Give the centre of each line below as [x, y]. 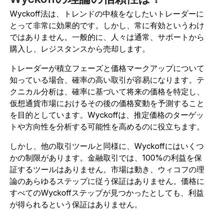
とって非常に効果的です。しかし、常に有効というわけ [107, 25]
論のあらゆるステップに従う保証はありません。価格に [107, 181]
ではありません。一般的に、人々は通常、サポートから [107, 37]
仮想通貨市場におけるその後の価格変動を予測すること [107, 103]
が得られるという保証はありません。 [76, 204]
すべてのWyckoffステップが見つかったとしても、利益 [107, 192]
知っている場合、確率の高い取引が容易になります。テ [107, 80]
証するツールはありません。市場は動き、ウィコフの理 [107, 169]
